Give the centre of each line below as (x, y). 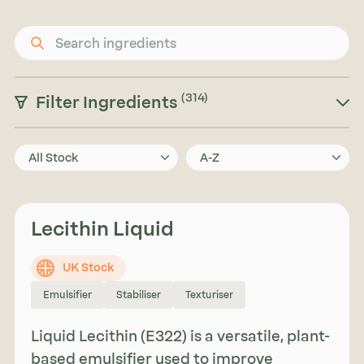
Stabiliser (138, 295)
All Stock (53, 158)
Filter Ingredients (108, 102)
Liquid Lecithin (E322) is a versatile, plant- (180, 336)
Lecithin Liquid (102, 229)
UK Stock (88, 268)
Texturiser (209, 295)
